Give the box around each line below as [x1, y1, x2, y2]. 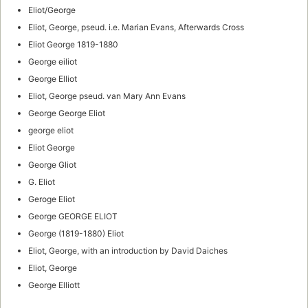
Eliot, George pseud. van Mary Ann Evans [28, 90, 186, 101]
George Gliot [28, 159, 76, 170]
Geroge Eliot [28, 193, 75, 204]
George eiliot [28, 56, 77, 67]
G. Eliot [28, 176, 55, 187]
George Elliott [28, 279, 80, 290]
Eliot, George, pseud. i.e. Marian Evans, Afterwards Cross [28, 21, 244, 32]
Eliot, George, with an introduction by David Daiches [28, 245, 228, 256]
